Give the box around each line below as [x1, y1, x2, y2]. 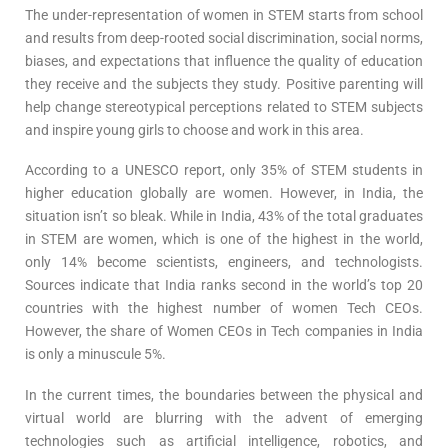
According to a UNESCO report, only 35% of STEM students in [25, 162, 423, 179]
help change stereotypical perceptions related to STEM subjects [25, 98, 423, 115]
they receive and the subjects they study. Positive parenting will [25, 75, 423, 92]
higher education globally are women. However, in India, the [25, 185, 423, 202]
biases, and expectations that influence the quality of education [25, 52, 423, 69]
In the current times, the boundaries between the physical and [25, 386, 423, 403]
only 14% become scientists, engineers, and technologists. [25, 254, 423, 271]
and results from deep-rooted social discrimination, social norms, [25, 29, 423, 46]
